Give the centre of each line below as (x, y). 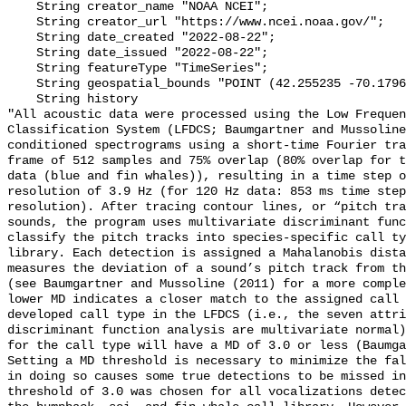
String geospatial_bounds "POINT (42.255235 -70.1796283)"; (22, 84)
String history (22, 100)
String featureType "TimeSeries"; (22, 69)
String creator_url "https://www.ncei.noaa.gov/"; (22, 23)
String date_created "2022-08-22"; (22, 38)
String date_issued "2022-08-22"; (22, 53)
